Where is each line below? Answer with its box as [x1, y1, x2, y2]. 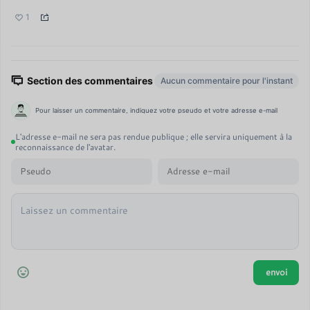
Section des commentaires [27, 74, 153, 86]
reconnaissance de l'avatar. [15, 140, 116, 152]
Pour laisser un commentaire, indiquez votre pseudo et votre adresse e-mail [35, 107, 277, 115]
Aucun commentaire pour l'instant [161, 75, 293, 86]
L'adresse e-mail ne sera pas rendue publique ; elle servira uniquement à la [15, 130, 292, 142]
